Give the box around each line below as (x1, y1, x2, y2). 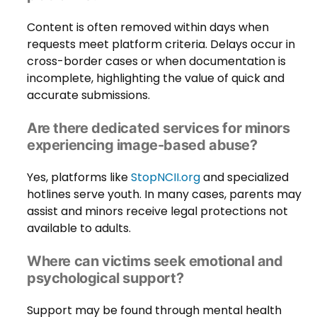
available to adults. (27, 219, 131, 236)
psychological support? (27, 269, 184, 287)
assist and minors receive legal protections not (27, 202, 288, 219)
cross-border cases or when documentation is (27, 52, 286, 69)
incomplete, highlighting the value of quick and (27, 69, 284, 86)
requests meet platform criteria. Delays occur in (27, 35, 295, 52)
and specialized (200, 168, 289, 185)
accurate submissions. (27, 86, 150, 103)
